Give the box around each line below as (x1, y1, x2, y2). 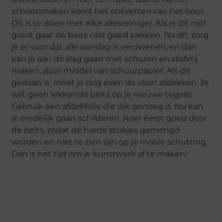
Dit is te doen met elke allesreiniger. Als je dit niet (11, 18, 207, 28)
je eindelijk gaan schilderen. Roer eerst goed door (11, 113, 208, 123)
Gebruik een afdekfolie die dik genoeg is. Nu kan (11, 101, 204, 111)
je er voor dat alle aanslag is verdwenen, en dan (11, 42, 198, 52)
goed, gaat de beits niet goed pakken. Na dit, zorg (11, 30, 209, 40)
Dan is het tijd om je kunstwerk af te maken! (11, 149, 188, 159)
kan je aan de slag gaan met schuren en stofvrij (11, 54, 198, 63)
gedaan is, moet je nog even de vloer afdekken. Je (11, 77, 210, 87)
